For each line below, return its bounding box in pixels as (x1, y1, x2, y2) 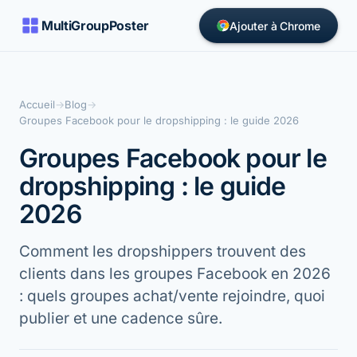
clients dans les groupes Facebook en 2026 (19, 265, 331, 283)
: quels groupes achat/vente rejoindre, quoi (19, 287, 325, 305)
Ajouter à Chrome (229, 18, 320, 33)
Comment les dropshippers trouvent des (19, 242, 306, 261)
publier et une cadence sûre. (19, 309, 222, 328)
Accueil (19, 98, 55, 111)
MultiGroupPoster (41, 18, 149, 33)
